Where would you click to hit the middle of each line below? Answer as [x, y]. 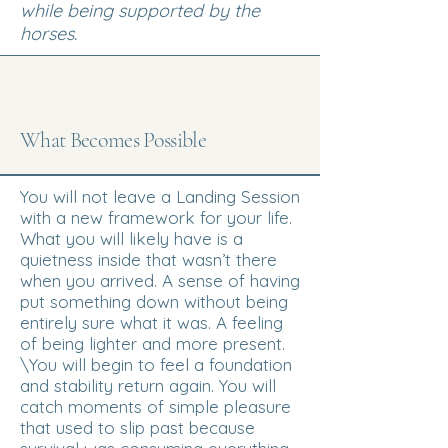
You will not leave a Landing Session [160, 196]
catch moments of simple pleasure [155, 406]
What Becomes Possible [113, 140]
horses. [48, 33]
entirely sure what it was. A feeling [151, 322]
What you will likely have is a [131, 238]
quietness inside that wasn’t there [148, 259]
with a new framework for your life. [156, 217]
